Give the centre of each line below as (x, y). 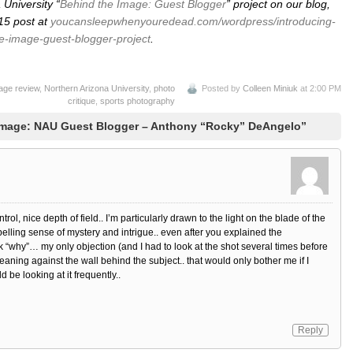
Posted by (222, 89)
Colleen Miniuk (270, 89)
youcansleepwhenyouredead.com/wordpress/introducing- (193, 21)
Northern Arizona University (97, 89)
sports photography (137, 101)
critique (82, 101)
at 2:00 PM (320, 89)
